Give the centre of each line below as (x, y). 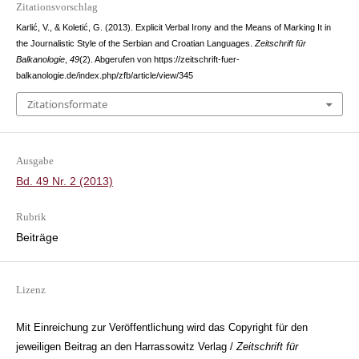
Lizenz (30, 289)
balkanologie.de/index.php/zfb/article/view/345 (104, 76)
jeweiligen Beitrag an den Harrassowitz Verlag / (126, 346)
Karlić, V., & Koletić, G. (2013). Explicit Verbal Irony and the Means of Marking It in (173, 28)
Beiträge (37, 237)
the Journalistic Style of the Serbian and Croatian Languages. (135, 44)
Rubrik (31, 216)
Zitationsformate (67, 104)
